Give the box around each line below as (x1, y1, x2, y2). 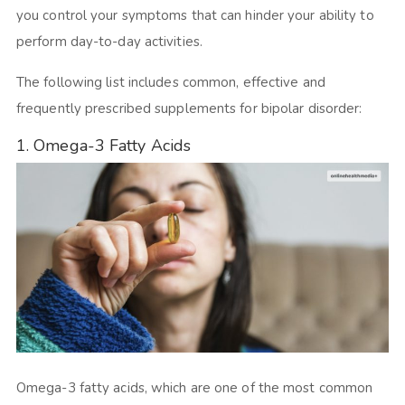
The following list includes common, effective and (15, 73, 325, 92)
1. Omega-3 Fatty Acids (15, 135, 192, 157)
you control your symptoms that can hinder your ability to (15, 6, 374, 25)
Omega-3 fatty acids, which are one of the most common (15, 378, 373, 397)
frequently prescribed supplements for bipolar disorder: (15, 99, 370, 118)
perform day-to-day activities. (15, 33, 211, 52)
